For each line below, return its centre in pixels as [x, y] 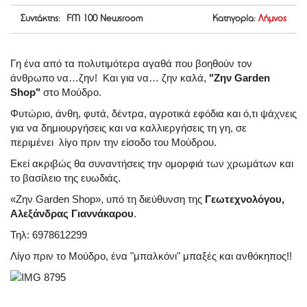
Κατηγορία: [234, 20]
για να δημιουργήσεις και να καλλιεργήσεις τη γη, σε [128, 128]
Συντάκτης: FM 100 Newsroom [82, 20]
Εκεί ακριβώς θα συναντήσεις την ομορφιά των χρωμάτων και [152, 164]
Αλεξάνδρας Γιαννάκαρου [72, 214]
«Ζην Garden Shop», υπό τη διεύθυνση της [108, 199]
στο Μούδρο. [71, 93]
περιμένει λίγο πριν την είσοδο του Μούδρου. [115, 143]
